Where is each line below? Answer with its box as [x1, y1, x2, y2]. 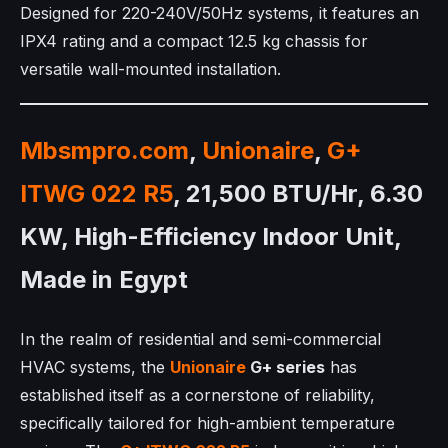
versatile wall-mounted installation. [20, 58, 281, 79]
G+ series [246, 356, 325, 377]
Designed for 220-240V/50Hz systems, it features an [20, 2, 419, 23]
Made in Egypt [20, 264, 188, 294]
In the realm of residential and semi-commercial [20, 328, 381, 349]
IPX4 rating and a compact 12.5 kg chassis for [20, 30, 368, 51]
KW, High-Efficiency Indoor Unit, [20, 221, 401, 251]
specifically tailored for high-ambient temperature [20, 412, 395, 433]
